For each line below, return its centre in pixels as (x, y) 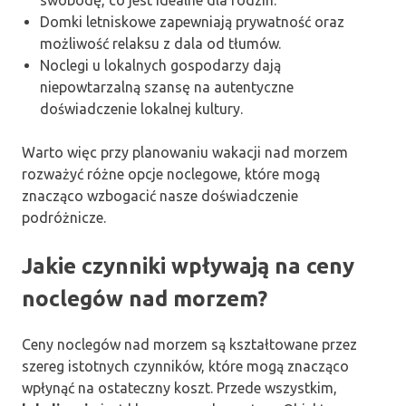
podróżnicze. (64, 218)
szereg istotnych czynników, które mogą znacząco (185, 367)
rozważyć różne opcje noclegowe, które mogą (171, 174)
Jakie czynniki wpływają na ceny (188, 266)
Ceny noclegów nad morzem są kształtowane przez (189, 345)
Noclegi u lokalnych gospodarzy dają (160, 66)
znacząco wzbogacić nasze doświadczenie (160, 196)
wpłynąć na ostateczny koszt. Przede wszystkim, (179, 388)
